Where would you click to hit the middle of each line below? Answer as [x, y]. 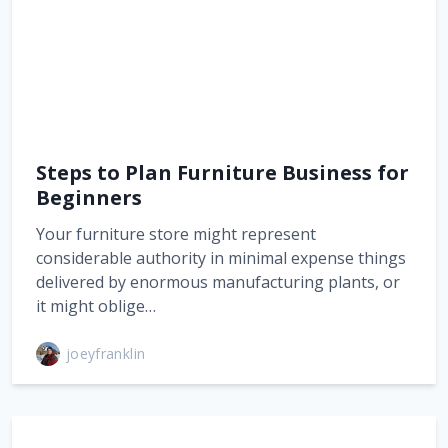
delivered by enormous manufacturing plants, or [218, 281]
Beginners [89, 197]
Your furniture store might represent [176, 233]
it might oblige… [96, 305]
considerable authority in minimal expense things [221, 257]
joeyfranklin [106, 353]
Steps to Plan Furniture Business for [222, 172]
